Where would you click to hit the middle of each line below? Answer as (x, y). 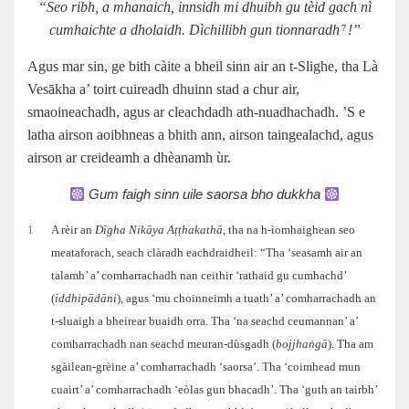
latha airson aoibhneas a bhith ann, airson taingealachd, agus (200, 135)
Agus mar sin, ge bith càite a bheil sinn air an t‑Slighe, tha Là (203, 67)
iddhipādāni (86, 299)
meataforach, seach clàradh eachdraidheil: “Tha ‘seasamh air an (207, 253)
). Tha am (351, 345)
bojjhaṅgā (302, 345)
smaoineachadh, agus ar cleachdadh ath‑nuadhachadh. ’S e (196, 112)
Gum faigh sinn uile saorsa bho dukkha (204, 194)
